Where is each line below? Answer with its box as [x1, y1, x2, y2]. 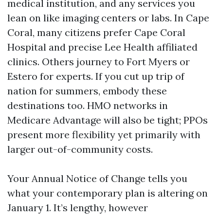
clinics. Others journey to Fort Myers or [7, 55, 190, 68]
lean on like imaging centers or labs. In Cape [7, 12, 209, 24]
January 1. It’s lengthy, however [7, 201, 148, 214]
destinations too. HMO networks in [7, 99, 168, 111]
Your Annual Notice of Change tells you [7, 172, 187, 184]
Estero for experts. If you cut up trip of [7, 70, 184, 82]
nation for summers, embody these [7, 85, 167, 97]
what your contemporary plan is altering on [7, 187, 208, 199]
